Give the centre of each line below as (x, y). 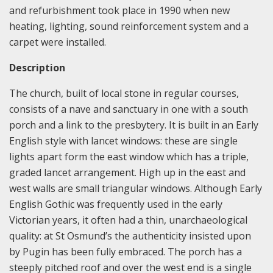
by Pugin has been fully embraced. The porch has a (126, 251)
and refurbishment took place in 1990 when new (119, 10)
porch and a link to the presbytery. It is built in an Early (134, 125)
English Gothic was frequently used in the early (116, 204)
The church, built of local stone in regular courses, (124, 93)
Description (37, 67)
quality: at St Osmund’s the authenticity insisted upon (130, 236)
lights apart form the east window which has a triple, (129, 156)
